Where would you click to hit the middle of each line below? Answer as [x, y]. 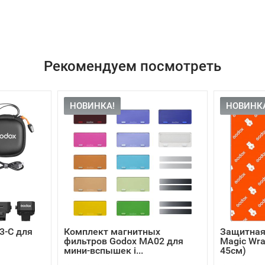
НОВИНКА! [92, 106]
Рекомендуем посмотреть [132, 66]
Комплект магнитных [112, 232]
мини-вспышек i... [103, 251]
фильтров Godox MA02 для [123, 241]
